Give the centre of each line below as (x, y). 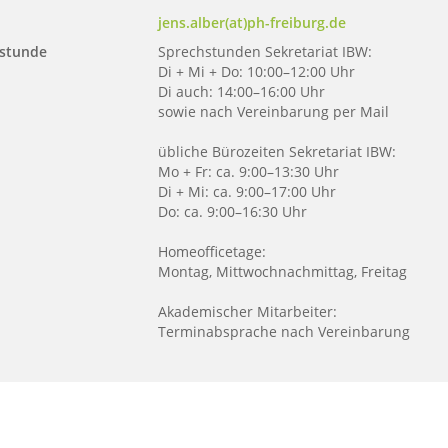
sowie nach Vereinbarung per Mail (273, 111)
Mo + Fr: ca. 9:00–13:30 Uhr (248, 171)
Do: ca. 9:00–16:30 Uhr (232, 211)
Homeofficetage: (212, 251)
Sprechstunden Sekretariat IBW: (265, 51)
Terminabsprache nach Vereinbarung (284, 331)
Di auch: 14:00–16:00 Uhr (241, 91)
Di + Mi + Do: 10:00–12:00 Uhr (256, 71)
